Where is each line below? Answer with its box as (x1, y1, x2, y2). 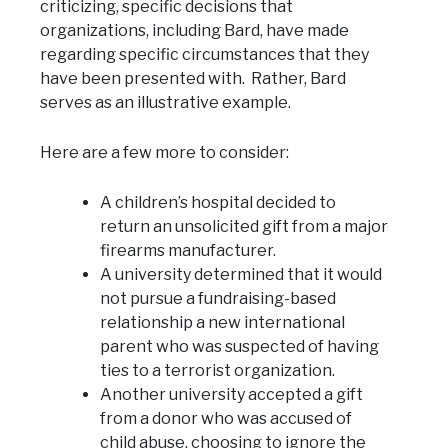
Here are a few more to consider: (40, 142, 289, 162)
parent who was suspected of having (100, 336, 379, 356)
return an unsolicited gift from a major (100, 216, 388, 236)
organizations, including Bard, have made (40, 20, 349, 40)
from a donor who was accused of (100, 408, 352, 428)
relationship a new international (100, 312, 345, 332)
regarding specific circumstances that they (40, 44, 369, 64)
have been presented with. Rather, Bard (40, 68, 346, 88)
